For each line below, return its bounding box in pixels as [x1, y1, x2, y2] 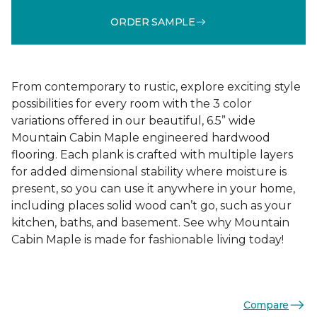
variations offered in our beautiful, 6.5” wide [11, 114, 255, 127]
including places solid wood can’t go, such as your [11, 199, 292, 212]
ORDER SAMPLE [110, 15, 195, 28]
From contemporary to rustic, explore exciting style [11, 80, 301, 93]
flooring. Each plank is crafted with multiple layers [11, 148, 293, 161]
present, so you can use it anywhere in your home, [11, 182, 295, 195]
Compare [243, 298, 289, 311]
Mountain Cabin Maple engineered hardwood [11, 131, 270, 144]
